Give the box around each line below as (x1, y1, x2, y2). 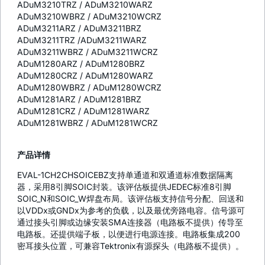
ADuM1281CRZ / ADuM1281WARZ (17, 106, 150, 117)
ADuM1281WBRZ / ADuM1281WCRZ (17, 118, 158, 128)
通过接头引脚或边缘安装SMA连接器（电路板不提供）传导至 (17, 217, 243, 228)
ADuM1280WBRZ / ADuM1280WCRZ (17, 82, 161, 93)
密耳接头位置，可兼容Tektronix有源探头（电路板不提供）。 (17, 241, 244, 251)
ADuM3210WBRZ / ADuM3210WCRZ (17, 11, 161, 22)
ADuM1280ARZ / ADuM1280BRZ (17, 59, 145, 69)
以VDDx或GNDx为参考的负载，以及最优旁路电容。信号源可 (17, 205, 245, 216)
